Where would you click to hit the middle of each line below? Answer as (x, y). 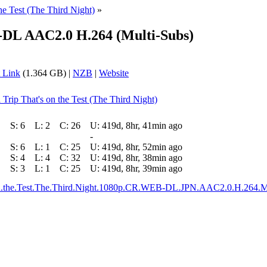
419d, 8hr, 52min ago (142, 147)
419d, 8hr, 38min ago (142, 157)
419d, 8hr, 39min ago (142, 168)
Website (114, 73)
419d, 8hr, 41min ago (142, 125)
